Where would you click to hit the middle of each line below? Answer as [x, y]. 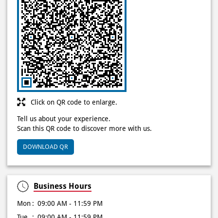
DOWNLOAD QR [45, 147]
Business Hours [63, 186]
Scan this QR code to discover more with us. [84, 129]
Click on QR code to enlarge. [74, 102]
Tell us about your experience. [64, 119]
